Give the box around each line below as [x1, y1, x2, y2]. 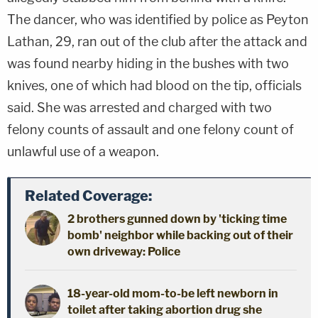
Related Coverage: [25, 187, 152, 204]
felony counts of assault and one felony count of [7, 121, 294, 137]
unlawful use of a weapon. [7, 143, 159, 159]
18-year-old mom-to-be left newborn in [67, 286, 278, 300]
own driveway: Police [67, 244, 180, 258]
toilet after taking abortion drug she [67, 302, 262, 317]
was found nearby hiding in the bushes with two [7, 55, 289, 71]
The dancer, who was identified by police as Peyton [7, 11, 309, 27]
